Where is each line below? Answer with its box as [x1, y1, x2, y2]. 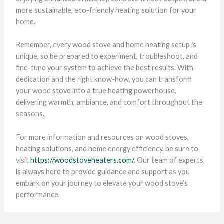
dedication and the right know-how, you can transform [15, 75, 192, 84]
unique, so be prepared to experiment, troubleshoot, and [15, 52, 198, 61]
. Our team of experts [133, 155, 203, 164]
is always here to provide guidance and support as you [15, 167, 190, 176]
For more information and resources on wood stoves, [15, 132, 189, 141]
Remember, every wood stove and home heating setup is [15, 40, 196, 49]
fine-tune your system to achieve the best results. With [15, 63, 193, 72]
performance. [15, 190, 60, 199]
